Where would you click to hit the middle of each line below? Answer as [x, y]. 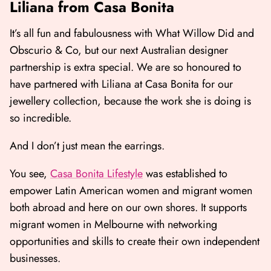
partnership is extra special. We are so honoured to [126, 67]
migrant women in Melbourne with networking [113, 225]
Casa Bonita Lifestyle [96, 174]
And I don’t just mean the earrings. [89, 146]
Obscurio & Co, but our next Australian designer [119, 51]
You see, [30, 174]
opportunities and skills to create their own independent [135, 242]
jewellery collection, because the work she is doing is [130, 101]
